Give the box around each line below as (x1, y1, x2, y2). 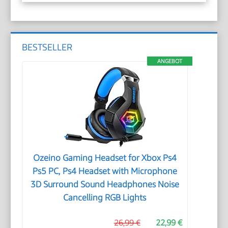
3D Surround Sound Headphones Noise (30, 179, 179, 189)
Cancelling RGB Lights (63, 192, 147, 203)
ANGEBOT (157, 57, 182, 64)
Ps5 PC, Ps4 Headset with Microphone (32, 165, 177, 176)
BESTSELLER (22, 40, 73, 54)
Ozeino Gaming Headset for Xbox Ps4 (33, 152, 177, 163)
